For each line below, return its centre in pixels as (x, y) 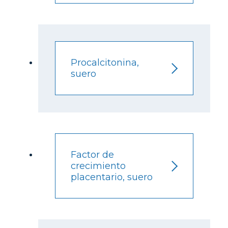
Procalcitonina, (105, 63)
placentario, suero (112, 177)
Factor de (93, 154)
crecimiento (98, 166)
